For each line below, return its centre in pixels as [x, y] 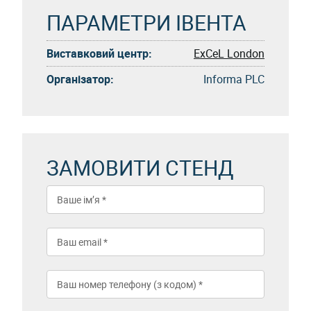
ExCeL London [229, 53]
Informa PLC [234, 79]
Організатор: [80, 79]
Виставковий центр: [99, 53]
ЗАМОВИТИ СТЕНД [140, 167]
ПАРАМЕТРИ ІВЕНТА [146, 22]
